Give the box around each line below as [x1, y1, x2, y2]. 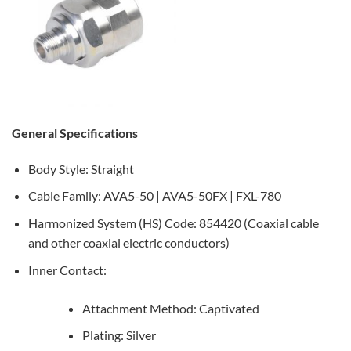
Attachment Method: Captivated [81, 300, 259, 316]
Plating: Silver [81, 327, 156, 343]
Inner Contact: [27, 262, 107, 277]
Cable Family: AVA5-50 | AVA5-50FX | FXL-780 [27, 188, 281, 204]
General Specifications [12, 125, 138, 140]
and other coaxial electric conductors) [27, 234, 230, 250]
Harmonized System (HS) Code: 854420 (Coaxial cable [27, 215, 319, 230]
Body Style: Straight [27, 161, 134, 176]
